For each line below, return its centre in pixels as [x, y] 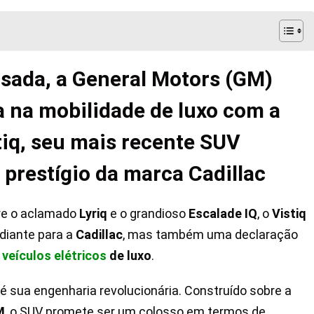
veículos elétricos [54, 256]
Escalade [215, 214]
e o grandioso [148, 214]
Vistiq [289, 214]
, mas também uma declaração [210, 235]
